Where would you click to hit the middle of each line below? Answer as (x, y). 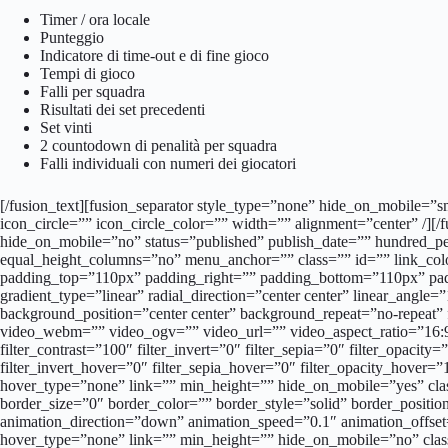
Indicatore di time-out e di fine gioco (154, 55)
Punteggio (72, 37)
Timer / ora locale (95, 19)
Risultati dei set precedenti (122, 109)
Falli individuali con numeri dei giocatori (168, 163)
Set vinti (66, 127)
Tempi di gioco (87, 73)
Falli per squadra (92, 91)
